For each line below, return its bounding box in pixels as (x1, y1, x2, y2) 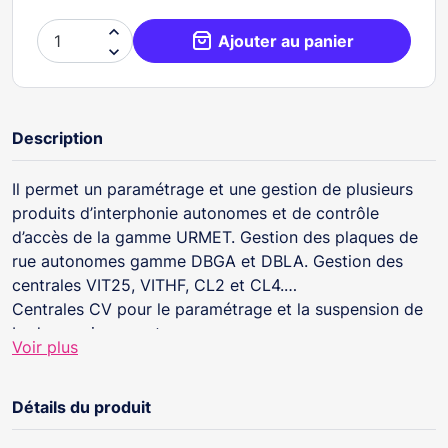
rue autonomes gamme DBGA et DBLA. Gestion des (12, 250, 403, 271)
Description (12, 127, 103, 148)
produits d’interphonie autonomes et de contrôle (12, 202, 379, 223)
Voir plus (12, 336, 78, 357)
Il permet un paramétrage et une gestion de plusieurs (12, 178, 413, 199)
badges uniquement (12, 322, 166, 343)
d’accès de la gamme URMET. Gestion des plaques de (12, 226, 418, 247)
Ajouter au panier (218, 30, 354, 51)
